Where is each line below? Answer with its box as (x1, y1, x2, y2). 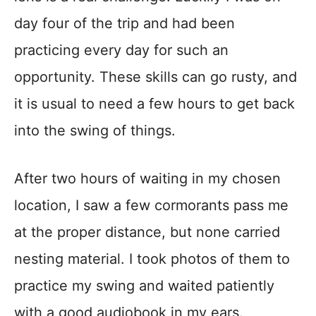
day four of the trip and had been (14, 15, 235, 32)
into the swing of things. (14, 122, 176, 139)
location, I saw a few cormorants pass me (14, 197, 288, 214)
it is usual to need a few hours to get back (14, 95, 295, 112)
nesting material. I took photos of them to (14, 250, 290, 267)
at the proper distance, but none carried (14, 224, 280, 241)
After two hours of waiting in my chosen (14, 170, 281, 187)
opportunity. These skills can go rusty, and (14, 68, 297, 85)
